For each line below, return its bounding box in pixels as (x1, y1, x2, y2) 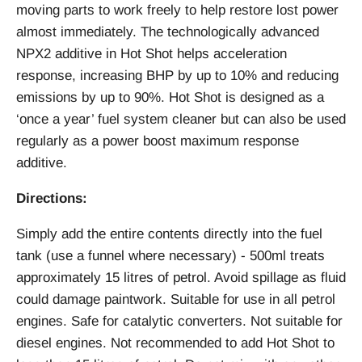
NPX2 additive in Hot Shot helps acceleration (16, 46, 287, 62)
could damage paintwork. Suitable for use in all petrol (16, 292, 335, 308)
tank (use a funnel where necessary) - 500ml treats (16, 248, 325, 264)
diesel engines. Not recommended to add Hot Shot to (16, 335, 335, 351)
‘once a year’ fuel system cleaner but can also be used (16, 112, 346, 128)
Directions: (16, 191, 87, 207)
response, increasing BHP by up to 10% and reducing (16, 68, 339, 84)
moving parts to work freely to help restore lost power (16, 2, 339, 19)
